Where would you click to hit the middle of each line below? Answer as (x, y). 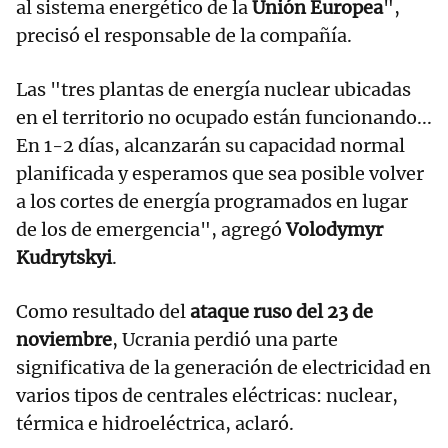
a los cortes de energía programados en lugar (212, 202)
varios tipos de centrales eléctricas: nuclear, (207, 396)
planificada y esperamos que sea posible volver (220, 174)
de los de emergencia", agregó (151, 230)
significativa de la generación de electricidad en (223, 368)
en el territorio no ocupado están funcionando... (224, 118)
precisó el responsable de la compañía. (184, 36)
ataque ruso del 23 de (281, 312)
